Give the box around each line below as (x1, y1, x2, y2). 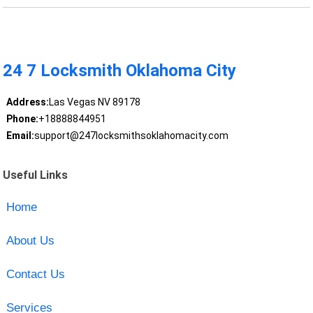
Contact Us (6, 267, 65, 281)
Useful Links (3, 168, 68, 182)
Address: (6, 96, 49, 108)
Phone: (6, 113, 38, 125)
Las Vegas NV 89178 (48, 96, 140, 108)
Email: (6, 130, 34, 142)
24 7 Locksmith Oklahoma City (3, 61, 237, 81)
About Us (6, 233, 54, 247)
